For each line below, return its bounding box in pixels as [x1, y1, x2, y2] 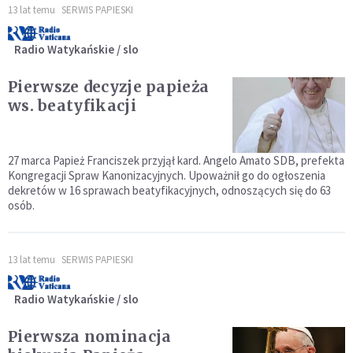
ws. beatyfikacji [8, 96, 136, 116]
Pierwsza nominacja [8, 326, 172, 346]
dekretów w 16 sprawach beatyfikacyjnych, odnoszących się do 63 [8, 182, 331, 198]
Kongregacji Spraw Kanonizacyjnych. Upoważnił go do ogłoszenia [8, 167, 325, 183]
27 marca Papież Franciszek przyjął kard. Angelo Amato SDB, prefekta [8, 152, 344, 168]
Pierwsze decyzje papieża [8, 77, 210, 97]
